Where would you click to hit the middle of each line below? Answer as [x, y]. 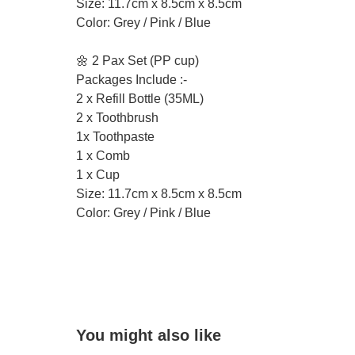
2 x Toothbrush [117, 118]
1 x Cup [98, 175]
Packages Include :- [132, 80]
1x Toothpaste [115, 137]
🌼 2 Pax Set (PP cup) [137, 61]
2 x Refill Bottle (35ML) [140, 99]
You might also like [149, 335]
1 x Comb [103, 156]
